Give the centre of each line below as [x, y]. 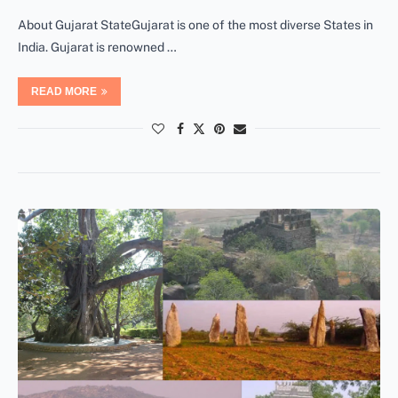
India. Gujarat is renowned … [97, 47]
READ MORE [64, 91]
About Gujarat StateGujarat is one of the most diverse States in [195, 24]
